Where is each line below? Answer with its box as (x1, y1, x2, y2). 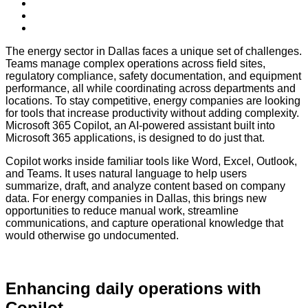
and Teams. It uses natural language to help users (5, 168, 247, 180)
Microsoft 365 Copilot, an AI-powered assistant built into (5, 120, 275, 132)
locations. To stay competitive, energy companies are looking (5, 95, 300, 107)
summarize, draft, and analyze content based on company (5, 180, 285, 192)
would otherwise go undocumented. (5, 230, 179, 242)
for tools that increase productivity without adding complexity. (5, 107, 299, 120)
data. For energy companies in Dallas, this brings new (5, 192, 267, 205)
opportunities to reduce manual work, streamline (5, 205, 239, 217)
